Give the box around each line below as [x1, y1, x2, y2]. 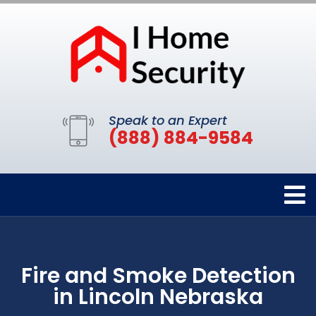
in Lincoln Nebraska [53, 281, 263, 312]
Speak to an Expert [109, 111, 227, 129]
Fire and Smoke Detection [20, 260, 296, 291]
